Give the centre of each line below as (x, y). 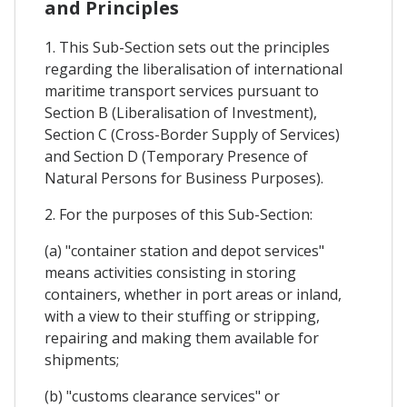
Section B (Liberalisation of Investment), (181, 112)
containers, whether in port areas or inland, (193, 294)
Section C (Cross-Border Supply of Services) (192, 134)
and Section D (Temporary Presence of (176, 156)
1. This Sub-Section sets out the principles (187, 47)
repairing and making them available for (182, 338)
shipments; (82, 359)
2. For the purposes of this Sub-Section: (179, 214)
